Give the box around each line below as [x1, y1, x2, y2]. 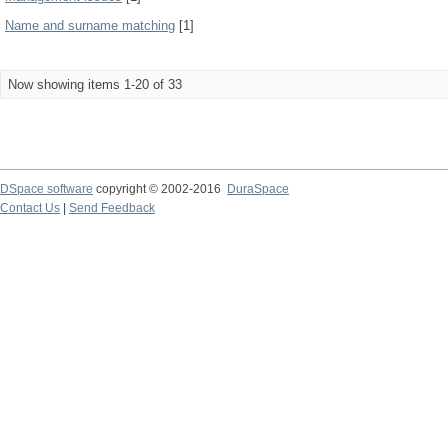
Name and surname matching [5, 18, 175, 33]
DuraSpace [227, 182, 289, 196]
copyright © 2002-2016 [93, 182, 227, 196]
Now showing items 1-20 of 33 [8, 77, 182, 92]
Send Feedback [69, 201, 155, 215]
